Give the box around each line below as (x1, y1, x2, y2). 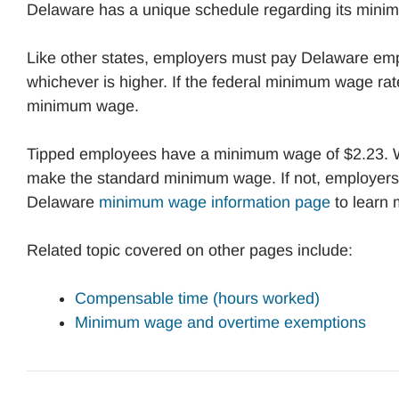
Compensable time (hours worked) (75, 289, 320, 307)
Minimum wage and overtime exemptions (75, 313, 366, 331)
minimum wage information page (99, 193, 330, 211)
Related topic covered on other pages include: (27, 241, 353, 259)
